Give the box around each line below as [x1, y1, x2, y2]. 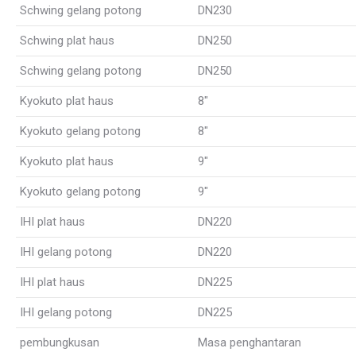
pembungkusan [20, 335, 99, 350]
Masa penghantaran [198, 335, 301, 350]
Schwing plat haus [20, 33, 114, 48]
